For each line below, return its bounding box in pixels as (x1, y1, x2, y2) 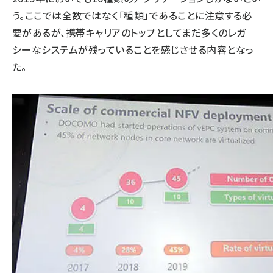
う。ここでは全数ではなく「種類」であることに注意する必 (12, 8, 252, 23)
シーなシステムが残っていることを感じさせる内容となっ (12, 42, 254, 57)
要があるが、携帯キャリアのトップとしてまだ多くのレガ (12, 25, 246, 40)
